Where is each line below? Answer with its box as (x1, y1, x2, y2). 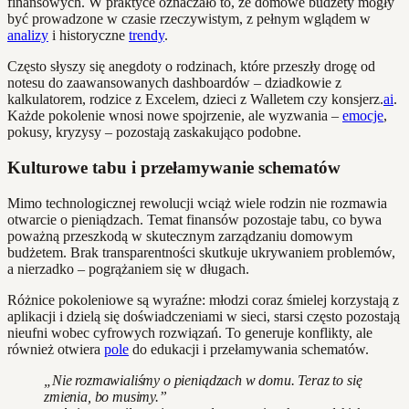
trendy (129, 27, 164, 44)
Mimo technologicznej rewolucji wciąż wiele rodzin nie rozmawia (7, 194, 387, 211)
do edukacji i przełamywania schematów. (129, 341, 369, 357)
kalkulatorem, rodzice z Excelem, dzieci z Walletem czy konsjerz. (7, 91, 383, 108)
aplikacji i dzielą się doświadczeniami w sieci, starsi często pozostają (7, 308, 400, 324)
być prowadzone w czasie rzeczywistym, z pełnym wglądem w (7, 11, 371, 27)
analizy (7, 27, 48, 44)
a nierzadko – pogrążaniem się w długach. (7, 260, 249, 277)
